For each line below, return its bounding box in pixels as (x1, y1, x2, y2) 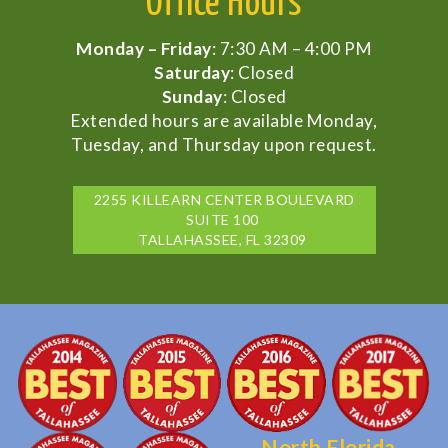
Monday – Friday (76, 37, 212, 59)
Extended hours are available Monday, (71, 109, 377, 131)
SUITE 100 (186, 210, 262, 228)
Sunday (161, 85, 223, 107)
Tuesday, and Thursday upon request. (71, 133, 377, 155)
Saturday (154, 61, 230, 83)
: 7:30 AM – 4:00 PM (211, 37, 372, 59)
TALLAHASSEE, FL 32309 (138, 230, 310, 248)
